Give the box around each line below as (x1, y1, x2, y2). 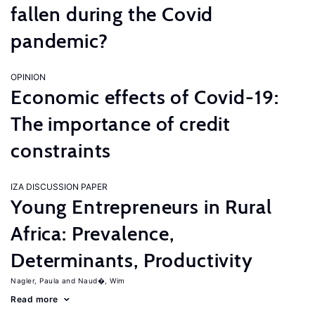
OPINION (11, 72, 46, 82)
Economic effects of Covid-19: (11, 85, 279, 109)
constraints (11, 139, 112, 162)
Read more (11, 294, 58, 304)
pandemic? (11, 29, 108, 53)
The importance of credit (11, 112, 231, 136)
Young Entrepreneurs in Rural (11, 195, 272, 219)
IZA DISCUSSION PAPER (11, 181, 108, 192)
